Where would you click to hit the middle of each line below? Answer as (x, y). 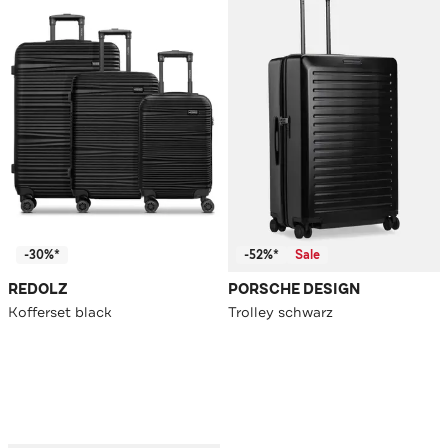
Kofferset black (60, 312)
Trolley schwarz (280, 312)
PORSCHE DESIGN (294, 290)
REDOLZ (38, 290)
